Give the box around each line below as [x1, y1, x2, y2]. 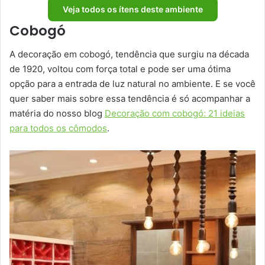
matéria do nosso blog [9, 108, 105, 119]
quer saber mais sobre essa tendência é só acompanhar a [9, 93, 250, 105]
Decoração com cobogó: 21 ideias [105, 108, 245, 119]
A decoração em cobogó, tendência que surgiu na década [9, 49, 249, 60]
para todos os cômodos [9, 122, 107, 134]
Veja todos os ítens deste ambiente [62, 4, 203, 14]
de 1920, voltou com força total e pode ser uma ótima [9, 63, 231, 75]
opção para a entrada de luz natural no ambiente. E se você [9, 78, 256, 90]
